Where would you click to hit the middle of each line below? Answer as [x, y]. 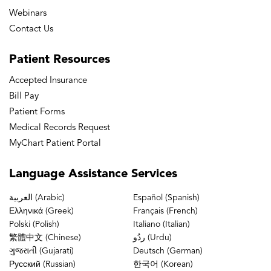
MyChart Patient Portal [55, 144]
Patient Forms [37, 113]
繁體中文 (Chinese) [45, 238]
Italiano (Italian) [161, 225]
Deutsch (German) [168, 251]
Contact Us [31, 30]
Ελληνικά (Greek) [41, 211]
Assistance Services [123, 175]
